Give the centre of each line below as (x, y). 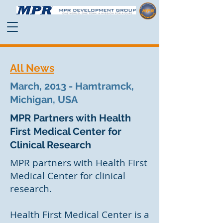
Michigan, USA (44, 100)
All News (32, 68)
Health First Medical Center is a (80, 215)
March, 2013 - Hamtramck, (72, 86)
